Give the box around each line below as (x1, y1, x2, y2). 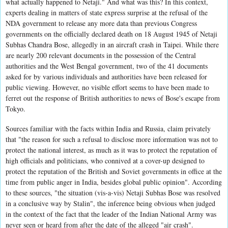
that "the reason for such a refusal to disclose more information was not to (6, 134, 218, 144)
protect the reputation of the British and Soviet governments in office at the (6, 166, 222, 176)
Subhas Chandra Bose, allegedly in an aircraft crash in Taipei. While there (6, 39, 219, 49)
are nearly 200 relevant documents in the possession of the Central (6, 50, 196, 60)
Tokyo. (6, 103, 25, 113)
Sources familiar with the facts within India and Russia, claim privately (6, 123, 211, 133)
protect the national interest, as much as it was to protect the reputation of (6, 145, 217, 155)
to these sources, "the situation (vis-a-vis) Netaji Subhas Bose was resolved (6, 187, 220, 197)
